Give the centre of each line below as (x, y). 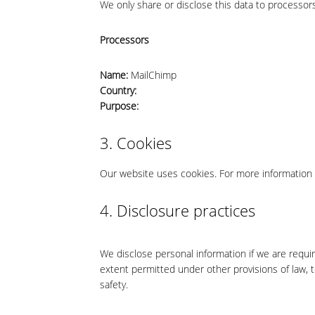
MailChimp (152, 75)
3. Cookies (136, 143)
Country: (118, 90)
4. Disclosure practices (178, 210)
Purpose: (119, 106)
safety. (114, 284)
